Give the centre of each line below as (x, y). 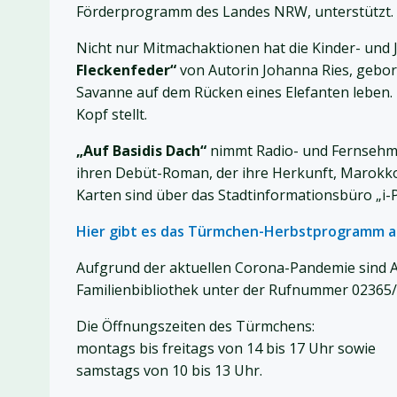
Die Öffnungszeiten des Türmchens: (195, 327)
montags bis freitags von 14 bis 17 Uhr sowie (226, 349)
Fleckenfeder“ (126, 70)
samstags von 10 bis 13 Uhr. (169, 371)
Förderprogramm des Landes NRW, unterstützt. (235, 12)
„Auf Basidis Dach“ (141, 151)
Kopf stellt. (112, 115)
